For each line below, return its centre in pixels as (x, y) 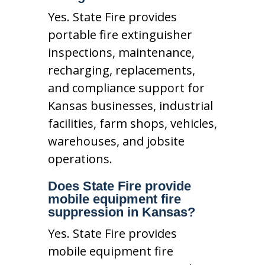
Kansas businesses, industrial (130, 105)
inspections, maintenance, (121, 52)
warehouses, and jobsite (116, 141)
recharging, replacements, (121, 70)
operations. (80, 159)
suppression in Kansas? (121, 212)
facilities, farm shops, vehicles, (132, 123)
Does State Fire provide (119, 186)
